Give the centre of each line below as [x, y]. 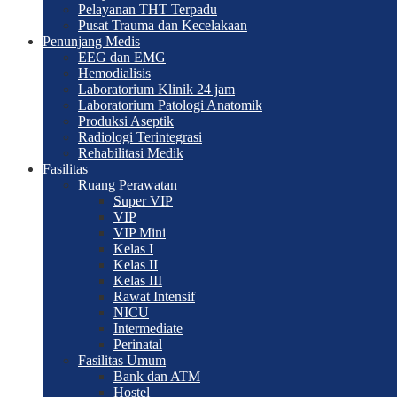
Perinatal [138, 344]
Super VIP [143, 201]
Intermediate [148, 328]
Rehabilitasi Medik [131, 153]
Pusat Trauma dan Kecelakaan [163, 25]
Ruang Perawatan [128, 185]
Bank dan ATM [157, 376]
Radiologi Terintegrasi [140, 137]
